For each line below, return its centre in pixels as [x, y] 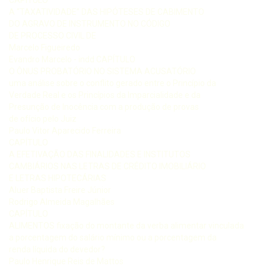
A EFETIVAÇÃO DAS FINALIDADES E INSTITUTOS [100, 154]
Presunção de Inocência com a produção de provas [104, 107]
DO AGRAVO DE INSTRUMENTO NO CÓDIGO [90, 23]
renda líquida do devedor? [57, 249]
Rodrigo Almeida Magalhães [62, 202]
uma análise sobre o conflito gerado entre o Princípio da [113, 83]
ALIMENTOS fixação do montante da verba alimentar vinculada [126, 225]
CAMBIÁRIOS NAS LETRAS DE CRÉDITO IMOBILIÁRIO [107, 166]
